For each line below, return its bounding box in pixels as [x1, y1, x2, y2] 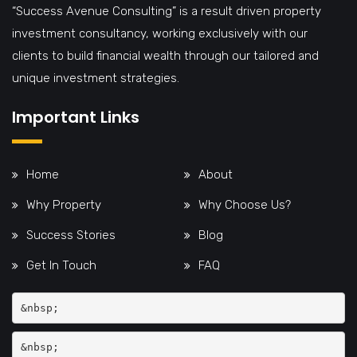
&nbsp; [20, 301, 59, 314]
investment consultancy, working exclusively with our [12, 26, 308, 41]
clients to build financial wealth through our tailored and [12, 49, 319, 64]
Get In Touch [26, 258, 96, 273]
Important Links [12, 106, 139, 129]
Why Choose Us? [198, 198, 291, 213]
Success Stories [26, 228, 116, 243]
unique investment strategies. [12, 71, 179, 86]
